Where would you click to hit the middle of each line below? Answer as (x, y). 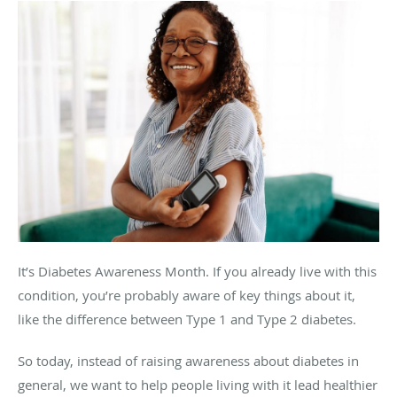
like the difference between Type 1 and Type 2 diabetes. (189, 319)
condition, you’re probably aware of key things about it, (187, 295)
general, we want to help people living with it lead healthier (198, 384)
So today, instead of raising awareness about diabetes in (188, 360)
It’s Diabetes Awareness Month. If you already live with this (197, 271)
